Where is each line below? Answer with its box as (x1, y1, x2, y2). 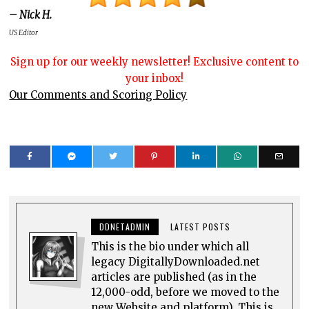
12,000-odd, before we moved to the (91, 286, 280, 299)
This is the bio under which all (91, 240, 250, 254)
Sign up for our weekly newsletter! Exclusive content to (10, 55, 299, 69)
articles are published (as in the (91, 270, 257, 284)
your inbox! (125, 72, 183, 86)
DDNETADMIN (99, 221, 151, 233)
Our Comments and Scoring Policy (9, 88, 188, 102)
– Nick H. (9, 8, 54, 22)
